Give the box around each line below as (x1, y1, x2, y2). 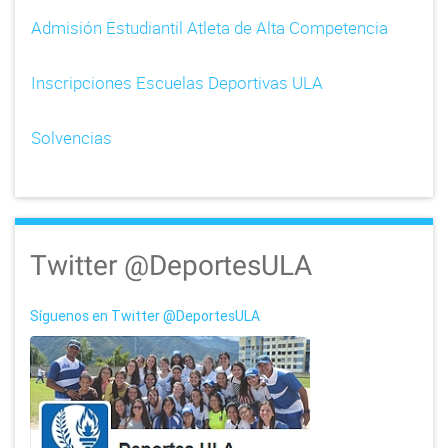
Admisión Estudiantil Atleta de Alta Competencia (31, 16, 388, 40)
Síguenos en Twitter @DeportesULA (30, 307, 260, 326)
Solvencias (31, 126, 112, 150)
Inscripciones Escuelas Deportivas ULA (31, 71, 323, 95)
